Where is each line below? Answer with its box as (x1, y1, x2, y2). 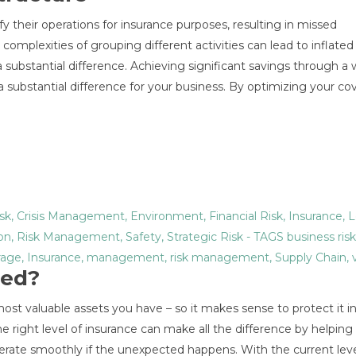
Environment (130, 209, 203, 223)
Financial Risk (209, 209, 283, 223)
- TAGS (243, 230, 287, 244)
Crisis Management (17, 209, 125, 223)
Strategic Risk (167, 230, 243, 244)
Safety (126, 230, 161, 244)
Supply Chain (275, 250, 346, 265)
